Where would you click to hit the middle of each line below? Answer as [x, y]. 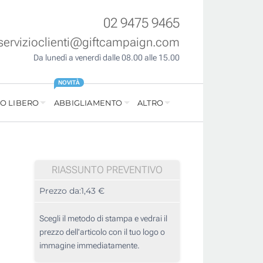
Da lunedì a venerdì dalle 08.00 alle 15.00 [107, 58]
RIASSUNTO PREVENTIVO [107, 170]
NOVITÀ [69, 83]
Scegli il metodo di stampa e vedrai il [103, 219]
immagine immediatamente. [90, 246]
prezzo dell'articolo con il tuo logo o [102, 232]
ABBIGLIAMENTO [88, 103]
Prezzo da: [60, 191]
